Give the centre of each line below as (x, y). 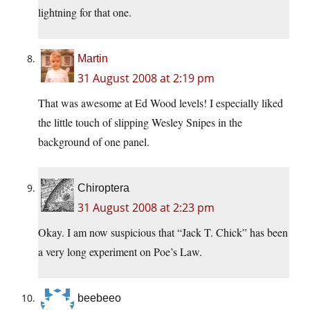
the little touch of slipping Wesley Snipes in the (140, 122)
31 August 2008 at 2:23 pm (146, 208)
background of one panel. (94, 142)
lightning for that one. (85, 12)
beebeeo (99, 298)
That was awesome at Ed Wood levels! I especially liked (161, 103)
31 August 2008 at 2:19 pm (146, 79)
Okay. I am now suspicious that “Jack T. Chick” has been (163, 232)
